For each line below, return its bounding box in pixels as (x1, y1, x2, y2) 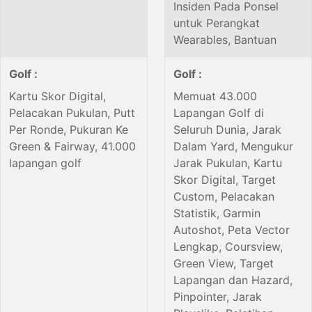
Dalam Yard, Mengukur (173, 139, 293, 154)
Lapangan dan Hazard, (173, 273, 292, 288)
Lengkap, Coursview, (173, 240, 283, 254)
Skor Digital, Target (173, 173, 276, 187)
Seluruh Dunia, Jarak (173, 123, 281, 137)
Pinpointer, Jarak (173, 290, 262, 304)
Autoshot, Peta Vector (173, 223, 290, 237)
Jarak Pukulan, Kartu (173, 156, 282, 171)
